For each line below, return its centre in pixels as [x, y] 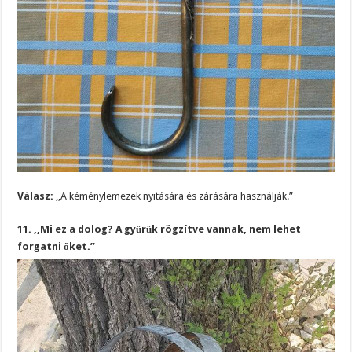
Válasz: [36, 196]
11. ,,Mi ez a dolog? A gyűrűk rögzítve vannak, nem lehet [159, 229]
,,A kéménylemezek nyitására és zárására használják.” [174, 196]
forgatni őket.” [57, 246]
